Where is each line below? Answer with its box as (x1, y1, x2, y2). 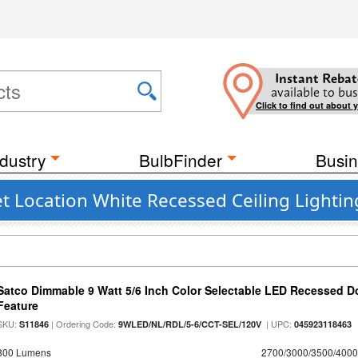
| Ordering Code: (49, 317, 119, 330)
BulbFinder (139, 148, 222, 172)
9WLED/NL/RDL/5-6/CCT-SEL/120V (118, 318, 262, 330)
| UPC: (261, 317, 295, 330)
